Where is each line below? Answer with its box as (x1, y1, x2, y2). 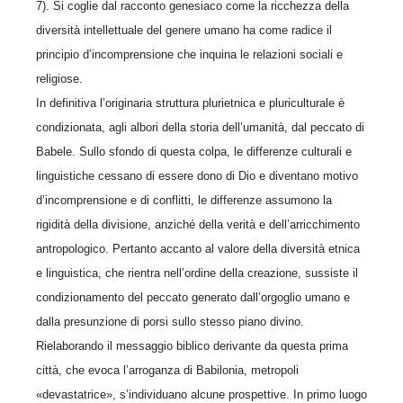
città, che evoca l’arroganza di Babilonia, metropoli (36, 363, 299, 377)
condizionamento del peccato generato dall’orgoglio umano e (36, 290, 350, 304)
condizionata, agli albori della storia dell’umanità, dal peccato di (36, 120, 364, 134)
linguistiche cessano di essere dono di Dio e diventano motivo (36, 168, 358, 183)
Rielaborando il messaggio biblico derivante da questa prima (36, 338, 348, 353)
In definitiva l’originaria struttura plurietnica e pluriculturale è (36, 95, 345, 110)
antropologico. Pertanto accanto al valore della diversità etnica (36, 241, 360, 255)
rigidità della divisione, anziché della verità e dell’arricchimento (36, 217, 360, 231)
